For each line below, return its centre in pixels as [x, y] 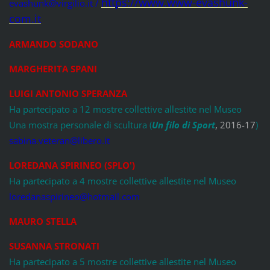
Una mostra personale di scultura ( [80, 124]
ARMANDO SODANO [53, 44]
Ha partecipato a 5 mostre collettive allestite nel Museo [122, 261]
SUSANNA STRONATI [54, 246]
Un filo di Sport [183, 124]
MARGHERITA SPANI [53, 68]
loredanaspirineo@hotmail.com [74, 196]
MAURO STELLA [42, 221]
